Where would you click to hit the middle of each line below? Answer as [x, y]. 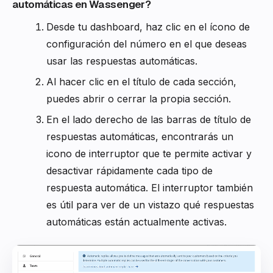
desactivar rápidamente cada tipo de [129, 171]
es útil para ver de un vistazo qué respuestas [150, 205]
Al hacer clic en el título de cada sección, [141, 82]
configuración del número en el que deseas [147, 44]
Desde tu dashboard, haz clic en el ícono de [148, 27]
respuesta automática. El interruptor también [150, 188]
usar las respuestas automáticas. [122, 61]
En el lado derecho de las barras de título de [149, 120]
